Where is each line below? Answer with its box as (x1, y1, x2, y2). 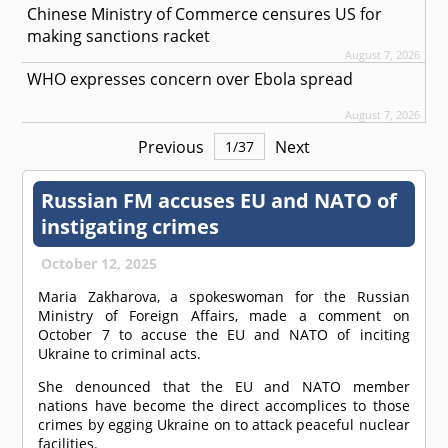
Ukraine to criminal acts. (38, 344, 202, 364)
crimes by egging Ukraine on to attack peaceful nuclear (38, 415, 410, 435)
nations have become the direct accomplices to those (38, 396, 410, 416)
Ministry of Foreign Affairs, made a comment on (38, 306, 410, 326)
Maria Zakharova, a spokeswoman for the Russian (38, 287, 410, 307)
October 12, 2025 (41, 254, 158, 274)
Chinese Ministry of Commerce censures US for (27, 3, 383, 26)
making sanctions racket (27, 25, 211, 48)
